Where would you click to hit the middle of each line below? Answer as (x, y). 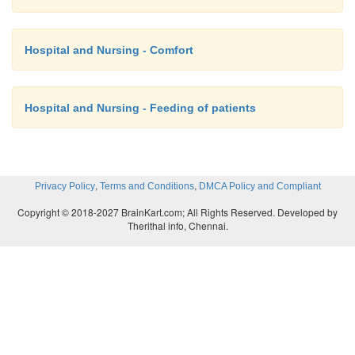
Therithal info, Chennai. (177, 225)
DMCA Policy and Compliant (260, 186)
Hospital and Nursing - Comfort (109, 50)
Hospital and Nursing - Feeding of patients (140, 108)
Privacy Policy (65, 186)
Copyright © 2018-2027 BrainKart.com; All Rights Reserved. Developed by (177, 212)
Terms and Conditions (147, 186)
